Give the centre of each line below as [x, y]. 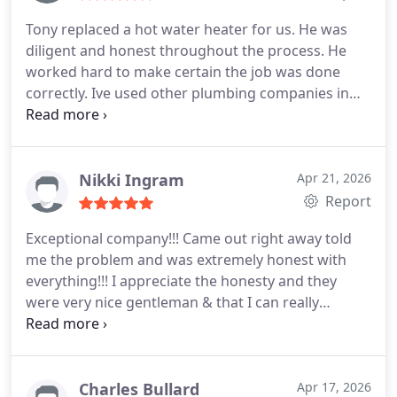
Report [346, 201]
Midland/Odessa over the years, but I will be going [194, 114]
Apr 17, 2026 [334, 387]
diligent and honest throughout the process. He [186, 51]
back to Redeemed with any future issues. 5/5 [178, 136]
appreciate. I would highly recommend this [169, 323]
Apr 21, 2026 [334, 178]
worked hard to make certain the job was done [183, 72]
